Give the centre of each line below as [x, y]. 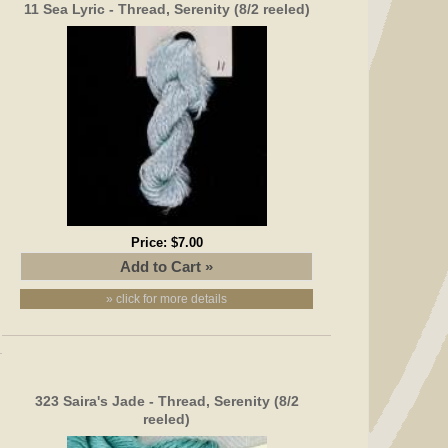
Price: [150, 242]
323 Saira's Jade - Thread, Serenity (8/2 [166, 400]
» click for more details [167, 298]
